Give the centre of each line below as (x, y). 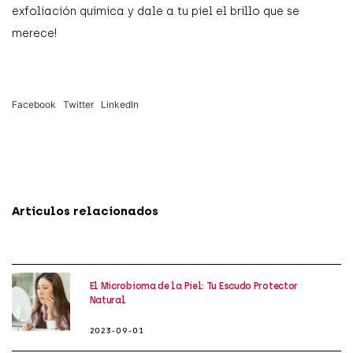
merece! (34, 33)
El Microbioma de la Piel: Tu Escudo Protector (194, 286)
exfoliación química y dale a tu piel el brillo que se (156, 11)
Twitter (78, 104)
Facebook (34, 104)
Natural (108, 301)
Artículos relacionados (85, 212)
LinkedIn (120, 104)
